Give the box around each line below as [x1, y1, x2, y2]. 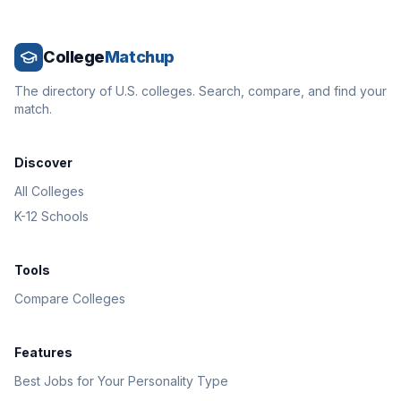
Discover [14, 155, 73, 170]
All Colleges [14, 183, 84, 199]
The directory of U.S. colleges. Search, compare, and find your [14, 83, 387, 98]
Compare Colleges [14, 291, 125, 306]
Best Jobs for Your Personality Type [14, 373, 228, 388]
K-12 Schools [14, 209, 89, 224]
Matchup [104, 47, 175, 66]
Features [14, 345, 73, 360]
